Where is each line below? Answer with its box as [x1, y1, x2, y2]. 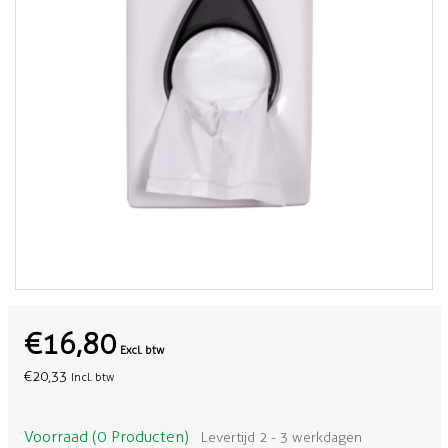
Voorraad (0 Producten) [23, 427, 189, 446]
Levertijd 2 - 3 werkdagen [200, 429, 362, 446]
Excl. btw [119, 343, 164, 357]
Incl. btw [70, 370, 114, 384]
